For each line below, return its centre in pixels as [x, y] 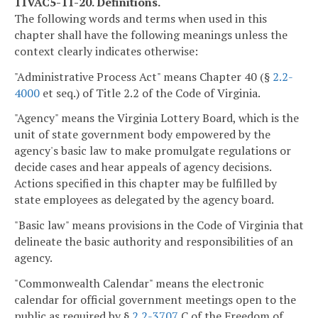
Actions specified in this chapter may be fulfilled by [146, 183]
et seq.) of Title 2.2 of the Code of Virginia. [150, 93]
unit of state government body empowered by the [142, 135]
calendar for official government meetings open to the [155, 300]
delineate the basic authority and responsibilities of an [154, 242]
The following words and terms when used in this [141, 18]
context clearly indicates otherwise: [106, 51]
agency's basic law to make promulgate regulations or [153, 151]
